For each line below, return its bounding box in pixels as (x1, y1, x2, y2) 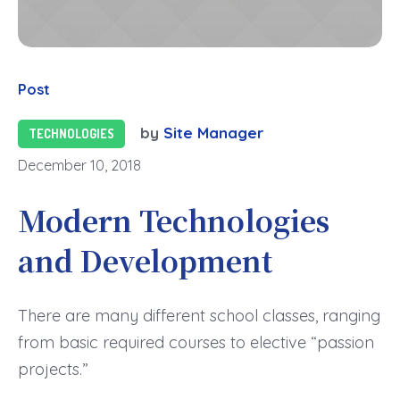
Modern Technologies (18, 199, 329, 240)
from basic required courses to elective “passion (18, 332, 374, 353)
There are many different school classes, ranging (18, 305, 380, 326)
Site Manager (163, 123, 263, 142)
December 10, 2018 (18, 156, 141, 174)
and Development (18, 239, 272, 280)
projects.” (18, 359, 88, 379)
